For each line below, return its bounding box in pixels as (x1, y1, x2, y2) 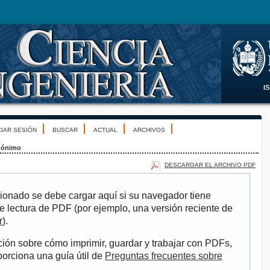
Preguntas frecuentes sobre (105, 251, 222, 262)
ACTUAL (93, 127, 118, 133)
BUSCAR (52, 127, 78, 133)
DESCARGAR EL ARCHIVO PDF (165, 161, 256, 168)
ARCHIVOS (133, 127, 165, 133)
